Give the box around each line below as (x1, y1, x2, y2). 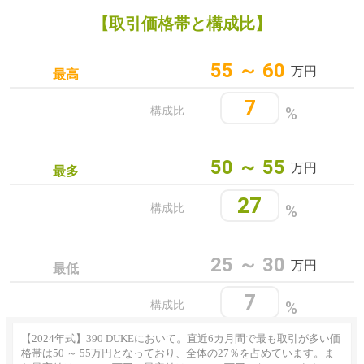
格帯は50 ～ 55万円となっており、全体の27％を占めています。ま (21, 346, 335, 359)
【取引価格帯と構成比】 (93, 14, 271, 32)
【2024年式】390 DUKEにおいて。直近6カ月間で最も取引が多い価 (21, 331, 340, 344)
